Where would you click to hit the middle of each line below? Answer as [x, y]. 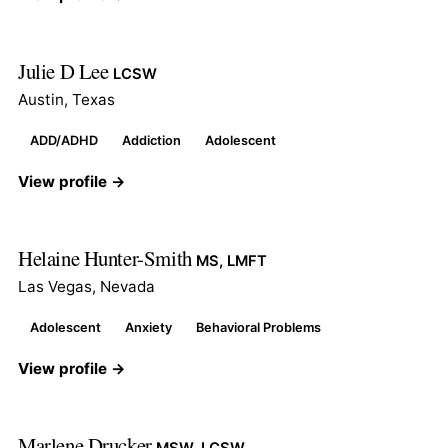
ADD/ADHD [64, 140]
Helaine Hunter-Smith [107, 257]
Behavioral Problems [258, 327]
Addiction [151, 140]
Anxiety [148, 327]
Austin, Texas [66, 99]
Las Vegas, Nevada [86, 286]
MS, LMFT [232, 260]
